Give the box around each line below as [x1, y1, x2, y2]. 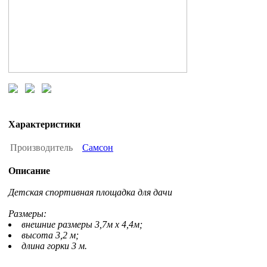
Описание [8, 166, 50, 176]
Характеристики [8, 119, 80, 130]
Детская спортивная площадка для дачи [8, 187, 172, 198]
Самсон [82, 142, 113, 153]
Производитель [10, 142, 75, 153]
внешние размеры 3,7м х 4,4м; [21, 219, 142, 230]
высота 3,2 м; [21, 230, 79, 241]
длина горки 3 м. [21, 241, 87, 252]
